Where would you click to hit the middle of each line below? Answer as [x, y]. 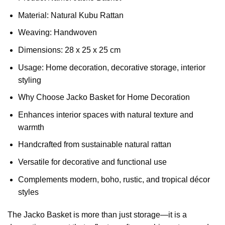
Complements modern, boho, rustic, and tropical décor [114, 179]
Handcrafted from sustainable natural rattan [94, 145]
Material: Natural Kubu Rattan [71, 15]
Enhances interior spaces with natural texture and [105, 115]
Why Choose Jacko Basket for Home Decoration [104, 97]
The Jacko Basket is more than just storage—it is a [97, 215]
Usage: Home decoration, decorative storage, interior [111, 67]
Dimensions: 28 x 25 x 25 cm [69, 50]
